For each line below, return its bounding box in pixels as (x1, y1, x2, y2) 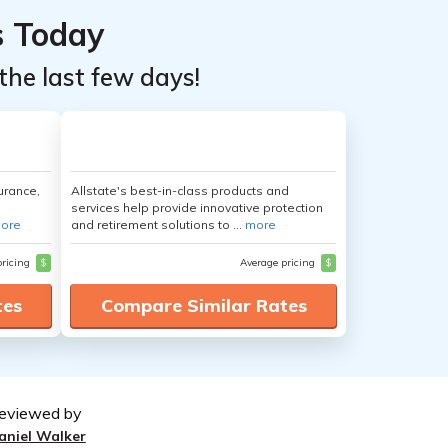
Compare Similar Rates (100, 294, 307, 317)
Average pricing (240, 256, 318, 269)
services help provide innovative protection (71, 200, 323, 215)
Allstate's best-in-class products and (71, 183, 289, 198)
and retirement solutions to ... (71, 217, 245, 232)
